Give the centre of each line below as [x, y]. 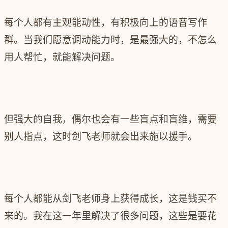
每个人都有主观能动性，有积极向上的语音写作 [106, 23]
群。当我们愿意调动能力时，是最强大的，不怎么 [110, 40]
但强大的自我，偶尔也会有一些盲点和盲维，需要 [110, 120]
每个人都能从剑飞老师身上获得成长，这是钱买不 [110, 199]
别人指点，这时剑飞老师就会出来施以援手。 [101, 137]
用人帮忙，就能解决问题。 [62, 58]
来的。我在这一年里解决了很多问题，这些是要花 [110, 216]
